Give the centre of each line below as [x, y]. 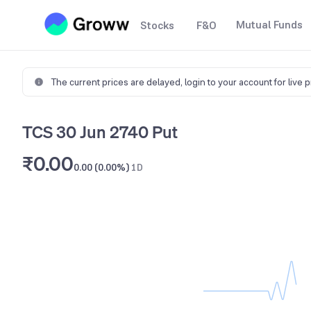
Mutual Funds [269, 25]
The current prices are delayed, [118, 82]
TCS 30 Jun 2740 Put [100, 132]
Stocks [157, 25]
